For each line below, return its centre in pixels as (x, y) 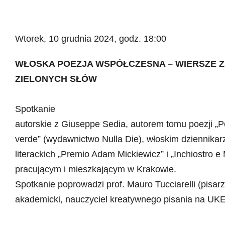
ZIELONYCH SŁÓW (56, 79)
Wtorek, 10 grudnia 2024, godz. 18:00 (90, 39)
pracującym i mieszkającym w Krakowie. (95, 169)
